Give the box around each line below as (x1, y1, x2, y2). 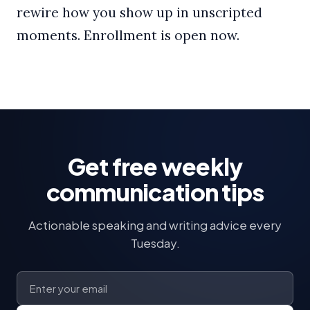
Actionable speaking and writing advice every (28, 217, 282, 233)
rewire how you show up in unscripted (17, 4, 262, 21)
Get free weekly (67, 152, 243, 181)
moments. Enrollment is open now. (17, 27, 239, 44)
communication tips (46, 177, 264, 207)
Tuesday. (130, 235, 180, 251)
